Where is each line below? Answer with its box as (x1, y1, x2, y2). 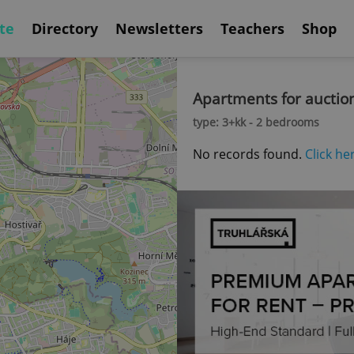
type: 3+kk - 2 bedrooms (193, 115, 319, 130)
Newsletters (115, 18, 203, 38)
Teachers (220, 18, 284, 38)
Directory (32, 18, 98, 38)
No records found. (193, 145, 305, 163)
